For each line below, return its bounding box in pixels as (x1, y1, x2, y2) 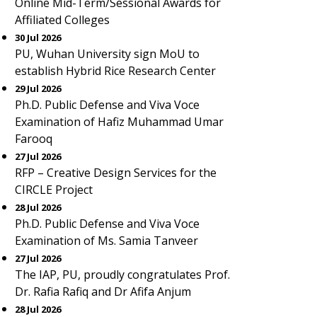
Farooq (15, 131, 52, 146)
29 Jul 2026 (15, 82, 61, 95)
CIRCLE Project (15, 182, 93, 197)
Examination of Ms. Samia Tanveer (15, 233, 198, 248)
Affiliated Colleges (15, 12, 110, 28)
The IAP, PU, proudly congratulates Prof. (15, 267, 230, 282)
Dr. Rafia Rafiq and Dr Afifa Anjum (15, 284, 191, 299)
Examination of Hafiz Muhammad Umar (15, 114, 224, 129)
